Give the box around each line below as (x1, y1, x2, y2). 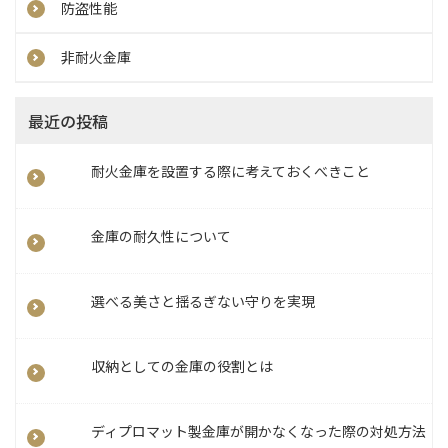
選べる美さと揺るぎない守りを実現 (91, 291, 315, 312)
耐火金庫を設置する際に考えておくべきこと (91, 161, 370, 182)
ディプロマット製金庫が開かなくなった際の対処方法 (91, 421, 426, 442)
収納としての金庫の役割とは (91, 356, 273, 377)
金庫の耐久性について (91, 226, 231, 247)
